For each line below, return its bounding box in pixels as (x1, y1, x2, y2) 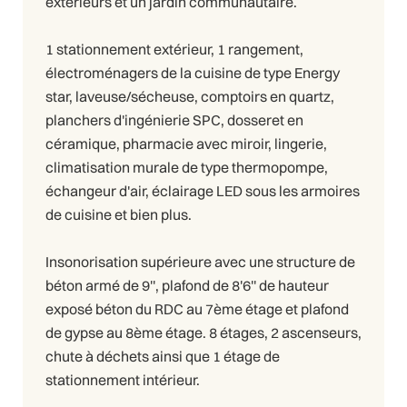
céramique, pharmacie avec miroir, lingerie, (45, 134, 327, 154)
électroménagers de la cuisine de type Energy (45, 64, 340, 83)
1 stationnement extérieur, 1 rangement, (45, 40, 303, 59)
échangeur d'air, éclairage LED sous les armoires (45, 182, 360, 201)
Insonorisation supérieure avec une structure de (45, 253, 355, 272)
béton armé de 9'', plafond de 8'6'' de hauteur (45, 276, 329, 295)
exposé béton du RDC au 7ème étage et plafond (45, 300, 349, 319)
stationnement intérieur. (45, 371, 200, 390)
